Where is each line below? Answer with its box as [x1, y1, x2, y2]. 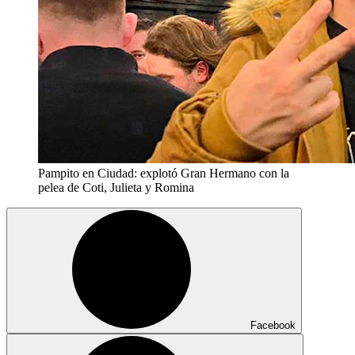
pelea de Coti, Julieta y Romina [38, 180, 194, 194]
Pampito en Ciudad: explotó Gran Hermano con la [38, 166, 289, 180]
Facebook [250, 319, 296, 331]
